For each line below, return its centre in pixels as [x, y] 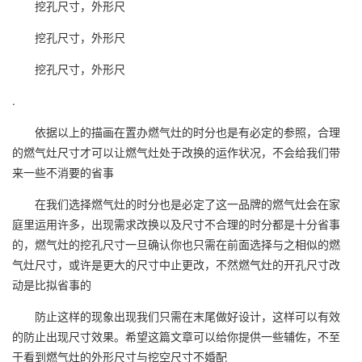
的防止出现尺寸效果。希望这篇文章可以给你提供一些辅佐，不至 [176, 336]
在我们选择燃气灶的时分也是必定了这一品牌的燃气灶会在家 [176, 204]
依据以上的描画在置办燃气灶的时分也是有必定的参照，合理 [176, 132]
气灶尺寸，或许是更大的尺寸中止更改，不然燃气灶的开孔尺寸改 [176, 264]
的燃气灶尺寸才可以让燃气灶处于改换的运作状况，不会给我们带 [176, 152]
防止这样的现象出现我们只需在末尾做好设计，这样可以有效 [176, 316]
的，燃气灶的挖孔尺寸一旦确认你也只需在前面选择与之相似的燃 [176, 244]
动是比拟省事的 [52, 284]
